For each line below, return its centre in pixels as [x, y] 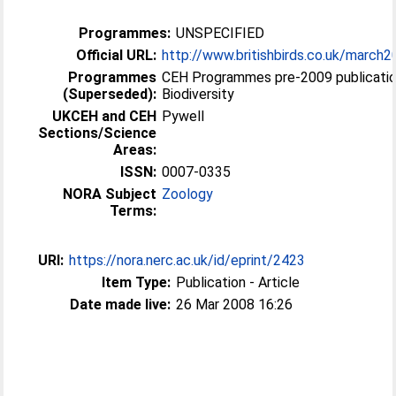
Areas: [135, 149]
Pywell [183, 116]
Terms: [133, 210]
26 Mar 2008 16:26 [235, 304]
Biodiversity [198, 94]
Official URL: [117, 55]
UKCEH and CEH [105, 116]
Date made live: [121, 304]
